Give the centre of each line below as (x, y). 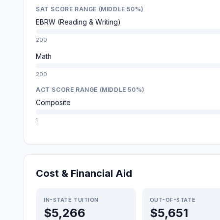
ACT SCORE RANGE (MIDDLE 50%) (90, 90)
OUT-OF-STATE (173, 200)
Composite (53, 102)
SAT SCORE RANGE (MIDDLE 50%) (90, 9)
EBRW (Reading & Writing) (78, 22)
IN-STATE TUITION (71, 200)
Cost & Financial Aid (84, 173)
